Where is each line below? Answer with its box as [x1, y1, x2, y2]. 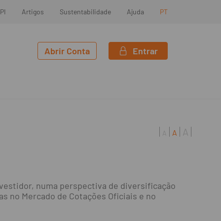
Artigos [22, 7, 44, 16]
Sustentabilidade [60, 7, 111, 16]
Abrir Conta [44, 45, 90, 56]
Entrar [132, 45, 158, 56]
